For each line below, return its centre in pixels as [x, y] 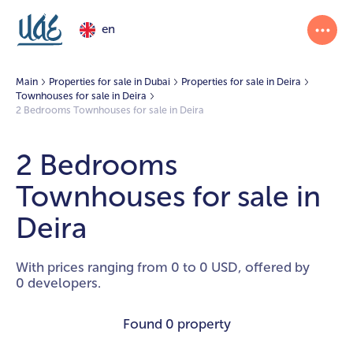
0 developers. [58, 282]
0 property [198, 323]
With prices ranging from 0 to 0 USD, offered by [163, 267]
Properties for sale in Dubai [109, 81]
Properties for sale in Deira [241, 81]
